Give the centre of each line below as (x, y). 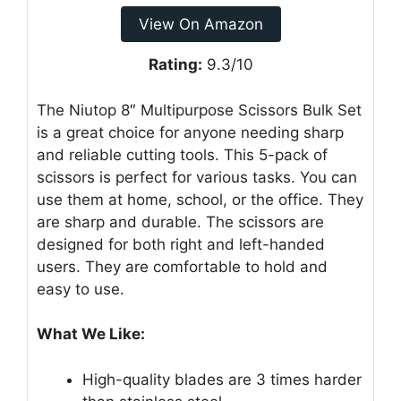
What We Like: (91, 334)
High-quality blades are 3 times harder (222, 379)
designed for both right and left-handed (181, 244)
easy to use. (81, 289)
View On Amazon (200, 25)
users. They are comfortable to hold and (182, 266)
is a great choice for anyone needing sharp (190, 132)
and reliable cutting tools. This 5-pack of (182, 154)
